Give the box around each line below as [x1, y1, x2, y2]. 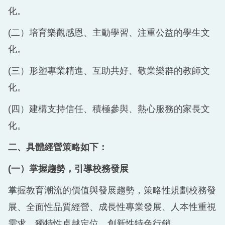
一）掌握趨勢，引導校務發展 [11, 163, 129, 174]
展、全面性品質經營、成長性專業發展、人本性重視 [8, 201, 216, 212]
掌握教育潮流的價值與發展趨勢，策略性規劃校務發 [8, 185, 216, 195]
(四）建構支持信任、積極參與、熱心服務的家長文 [8, 103, 210, 114]
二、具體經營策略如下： [8, 142, 107, 152]
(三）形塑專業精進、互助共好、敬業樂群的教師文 [8, 65, 210, 76]
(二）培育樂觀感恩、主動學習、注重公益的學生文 [8, 27, 210, 38]
